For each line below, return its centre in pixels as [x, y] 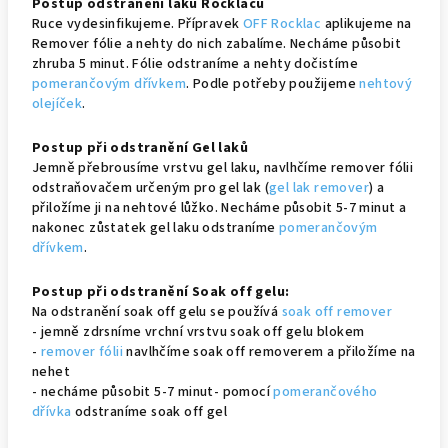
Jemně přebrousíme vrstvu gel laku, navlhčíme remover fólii [223, 168]
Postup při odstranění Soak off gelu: [161, 292]
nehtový [386, 84]
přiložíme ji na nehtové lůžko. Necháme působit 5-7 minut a [219, 208]
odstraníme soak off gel [149, 412]
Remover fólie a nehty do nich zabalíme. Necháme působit [216, 44]
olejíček [57, 104]
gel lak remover [319, 188]
